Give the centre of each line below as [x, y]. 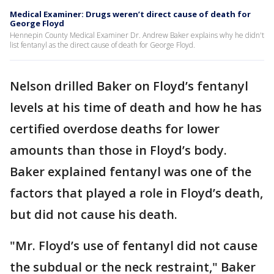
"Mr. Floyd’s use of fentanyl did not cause [134, 246]
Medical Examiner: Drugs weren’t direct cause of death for [130, 14]
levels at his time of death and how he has [136, 107]
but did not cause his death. [95, 214]
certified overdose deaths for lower [115, 129]
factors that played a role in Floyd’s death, [136, 193]
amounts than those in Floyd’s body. [118, 150]
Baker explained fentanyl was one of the [131, 172]
